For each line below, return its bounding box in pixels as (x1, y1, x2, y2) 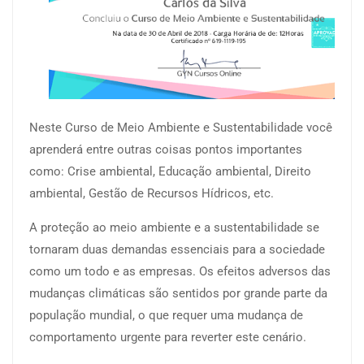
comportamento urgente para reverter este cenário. (29, 330, 306, 345)
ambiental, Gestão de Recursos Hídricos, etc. (29, 186, 274, 201)
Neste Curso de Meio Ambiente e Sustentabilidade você (29, 120, 332, 136)
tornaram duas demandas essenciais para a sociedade (29, 242, 325, 258)
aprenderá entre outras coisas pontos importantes (29, 142, 302, 158)
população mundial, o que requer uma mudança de (29, 308, 303, 323)
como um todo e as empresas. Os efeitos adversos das (29, 264, 331, 279)
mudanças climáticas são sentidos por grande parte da (29, 286, 327, 301)
